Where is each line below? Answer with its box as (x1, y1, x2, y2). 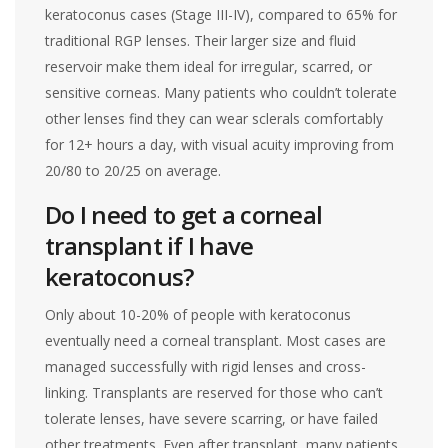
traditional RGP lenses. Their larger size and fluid (45, 30, 357, 50)
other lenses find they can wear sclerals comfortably (45, 108, 384, 128)
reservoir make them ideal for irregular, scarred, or (45, 56, 373, 76)
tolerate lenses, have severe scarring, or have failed (45, 408, 379, 428)
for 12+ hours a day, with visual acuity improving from (45, 134, 395, 154)
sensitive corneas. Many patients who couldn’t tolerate (45, 82, 398, 102)
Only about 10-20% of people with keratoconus (45, 304, 352, 324)
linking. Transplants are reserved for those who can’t (45, 382, 384, 402)
